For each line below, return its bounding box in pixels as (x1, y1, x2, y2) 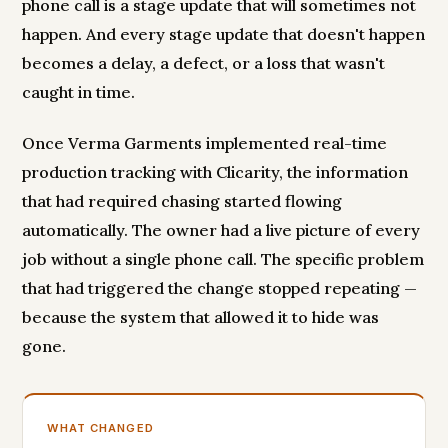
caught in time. (22, 82, 136, 103)
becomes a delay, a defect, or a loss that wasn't (22, 53, 386, 74)
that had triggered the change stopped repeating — (22, 278, 418, 299)
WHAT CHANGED (47, 421, 154, 436)
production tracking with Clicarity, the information (22, 162, 409, 183)
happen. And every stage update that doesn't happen (22, 24, 426, 45)
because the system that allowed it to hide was (22, 307, 380, 328)
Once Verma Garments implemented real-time (22, 133, 388, 154)
